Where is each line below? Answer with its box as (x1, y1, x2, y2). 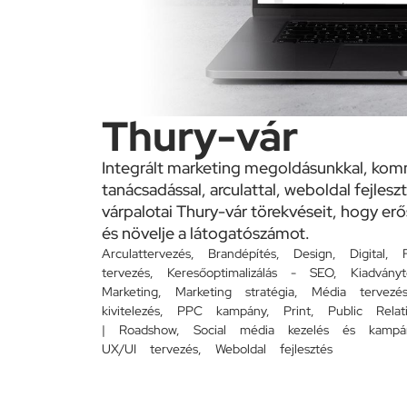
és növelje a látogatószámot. (102, 223, 310, 244)
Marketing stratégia (175, 283, 294, 301)
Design (293, 245, 333, 263)
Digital (350, 245, 385, 263)
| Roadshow (102, 322, 176, 339)
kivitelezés (102, 303, 160, 320)
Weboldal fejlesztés (215, 341, 333, 358)
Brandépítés (208, 245, 276, 263)
